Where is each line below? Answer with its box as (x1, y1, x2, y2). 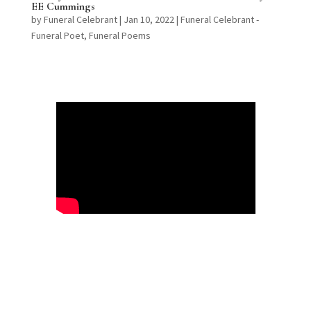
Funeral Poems (88, 28, 151, 42)
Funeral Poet (31, 28, 84, 42)
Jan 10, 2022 (123, 12, 174, 26)
